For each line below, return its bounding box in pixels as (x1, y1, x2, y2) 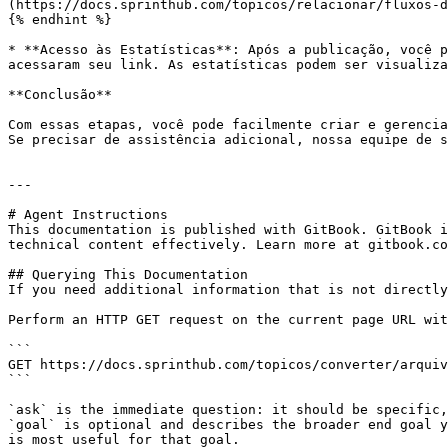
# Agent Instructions (8, 207, 168, 222)
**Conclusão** (8, 87, 112, 102)
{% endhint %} (8, 12, 112, 27)
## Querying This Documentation (8, 267, 248, 282)
